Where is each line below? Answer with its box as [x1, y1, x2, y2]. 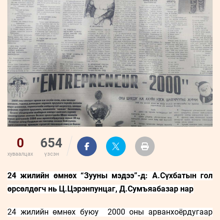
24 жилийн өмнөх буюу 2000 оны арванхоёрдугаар [7, 207, 213, 217]
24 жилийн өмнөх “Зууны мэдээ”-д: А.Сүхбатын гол [7, 170, 213, 180]
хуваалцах [7, 150, 33, 157]
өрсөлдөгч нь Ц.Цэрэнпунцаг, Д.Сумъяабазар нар [7, 184, 193, 193]
